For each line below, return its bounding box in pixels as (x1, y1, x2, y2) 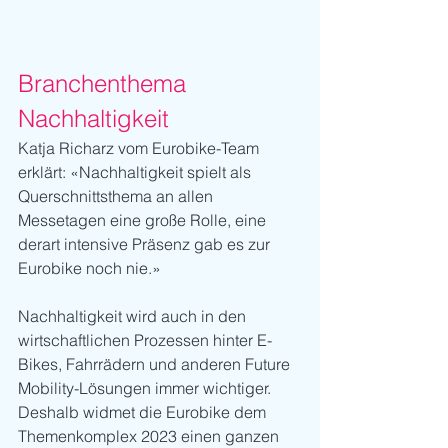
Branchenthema (18, 69, 193, 99)
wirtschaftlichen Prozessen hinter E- (18, 330, 272, 351)
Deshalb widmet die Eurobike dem (18, 402, 270, 423)
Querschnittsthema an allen (18, 186, 217, 207)
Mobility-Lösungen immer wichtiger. (18, 378, 275, 399)
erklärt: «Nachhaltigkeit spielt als (18, 162, 255, 183)
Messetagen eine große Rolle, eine (18, 210, 270, 231)
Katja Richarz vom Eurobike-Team (18, 138, 263, 159)
